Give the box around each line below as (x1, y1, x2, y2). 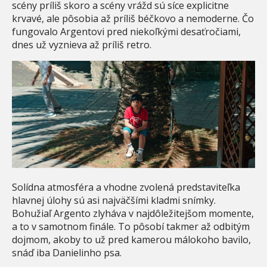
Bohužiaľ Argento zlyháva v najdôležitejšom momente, (12, 206, 254, 220)
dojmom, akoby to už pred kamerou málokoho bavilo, (12, 232, 251, 246)
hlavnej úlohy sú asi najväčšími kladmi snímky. (12, 193, 216, 207)
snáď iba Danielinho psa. (12, 246, 122, 259)
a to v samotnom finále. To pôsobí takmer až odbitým (12, 219, 250, 233)
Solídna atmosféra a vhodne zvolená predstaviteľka (12, 180, 240, 194)
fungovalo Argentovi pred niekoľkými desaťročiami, (12, 25, 241, 39)
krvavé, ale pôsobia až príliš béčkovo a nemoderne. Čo (12, 12, 254, 26)
